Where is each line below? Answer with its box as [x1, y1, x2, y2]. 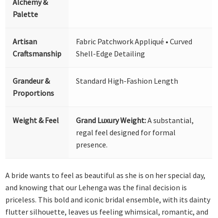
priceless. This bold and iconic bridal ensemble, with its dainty [5, 195, 211, 205]
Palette [13, 9, 38, 19]
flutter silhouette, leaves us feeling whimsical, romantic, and [5, 207, 209, 217]
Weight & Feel [13, 115, 59, 125]
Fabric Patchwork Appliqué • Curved [76, 36, 193, 46]
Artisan [13, 36, 37, 46]
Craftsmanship [13, 48, 62, 58]
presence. [76, 139, 108, 149]
